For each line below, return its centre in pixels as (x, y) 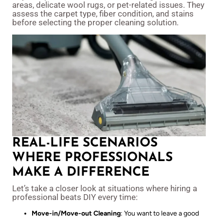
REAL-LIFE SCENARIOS (85, 143)
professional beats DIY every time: (75, 197)
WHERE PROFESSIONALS (92, 158)
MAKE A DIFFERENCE (81, 172)
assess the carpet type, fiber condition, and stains (103, 14)
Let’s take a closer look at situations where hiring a (105, 188)
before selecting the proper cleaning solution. (95, 23)
